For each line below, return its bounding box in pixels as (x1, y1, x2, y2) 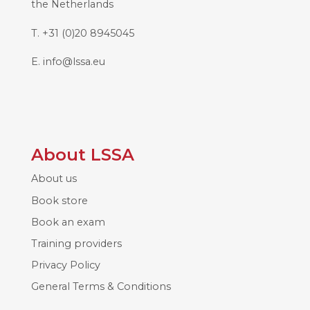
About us (30, 172, 77, 185)
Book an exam (30, 215, 105, 228)
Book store (30, 194, 88, 207)
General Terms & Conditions (30, 280, 171, 293)
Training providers (30, 237, 122, 250)
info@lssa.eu (42, 55, 105, 69)
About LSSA (30, 145, 134, 165)
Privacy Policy (30, 259, 100, 272)
